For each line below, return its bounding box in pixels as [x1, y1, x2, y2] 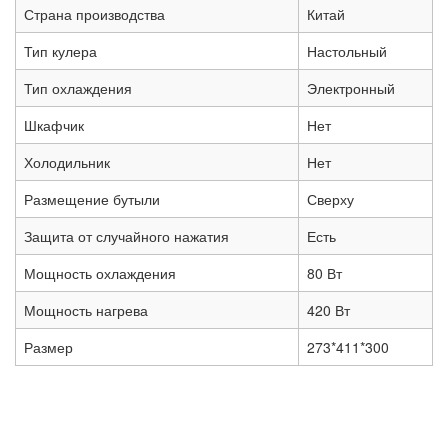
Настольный [307, 41, 387, 62]
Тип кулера [24, 41, 97, 62]
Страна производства [24, 4, 165, 25]
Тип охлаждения [24, 78, 132, 99]
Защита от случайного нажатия [24, 226, 229, 247]
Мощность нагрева [24, 300, 148, 321]
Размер [24, 337, 73, 358]
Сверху [307, 189, 354, 210]
